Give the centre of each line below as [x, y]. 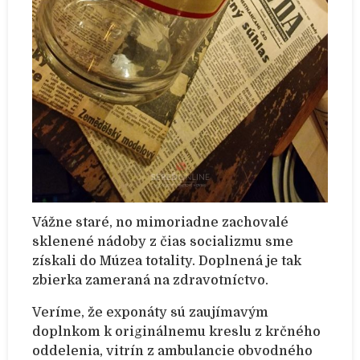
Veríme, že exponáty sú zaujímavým [150, 313]
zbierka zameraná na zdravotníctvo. [150, 281]
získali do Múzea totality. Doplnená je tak [167, 262]
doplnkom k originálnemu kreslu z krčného [176, 332]
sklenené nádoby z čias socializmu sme [163, 242]
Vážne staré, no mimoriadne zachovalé [160, 223]
